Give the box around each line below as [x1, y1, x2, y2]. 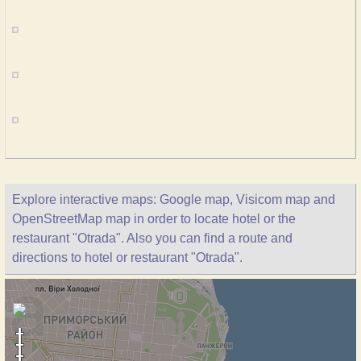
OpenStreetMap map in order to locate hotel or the [12, 212, 296, 226]
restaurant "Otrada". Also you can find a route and [12, 231, 293, 245]
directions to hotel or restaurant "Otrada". [12, 251, 243, 264]
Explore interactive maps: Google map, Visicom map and [12, 193, 335, 206]
